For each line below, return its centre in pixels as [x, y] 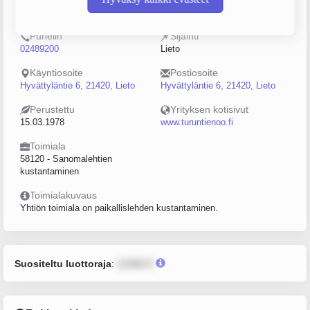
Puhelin [46, 36]
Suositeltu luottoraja [63, 264]
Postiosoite [194, 73]
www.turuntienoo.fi [197, 122]
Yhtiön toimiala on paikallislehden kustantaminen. [119, 208]
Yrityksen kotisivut [209, 109]
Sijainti [184, 36]
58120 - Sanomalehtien [66, 159]
